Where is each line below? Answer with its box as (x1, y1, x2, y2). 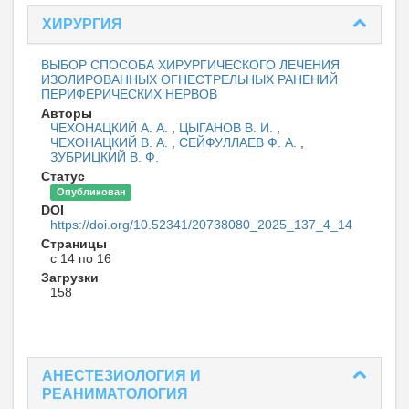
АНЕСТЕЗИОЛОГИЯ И (42, 368, 201, 384)
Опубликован (56, 186, 126, 198)
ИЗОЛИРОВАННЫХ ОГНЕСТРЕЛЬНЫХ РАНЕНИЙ (41, 72, 338, 88)
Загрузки (41, 270, 99, 286)
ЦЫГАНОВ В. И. (179, 121, 277, 136)
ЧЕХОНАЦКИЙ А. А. (50, 121, 172, 136)
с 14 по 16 (50, 251, 111, 267)
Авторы (41, 106, 92, 121)
